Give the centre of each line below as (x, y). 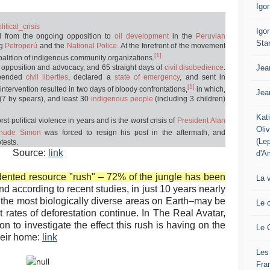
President (193, 121)
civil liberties (47, 77)
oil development (142, 36)
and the (52, 46)
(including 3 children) (190, 99)
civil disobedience (194, 67)
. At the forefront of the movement (171, 46)
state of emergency (147, 77)
